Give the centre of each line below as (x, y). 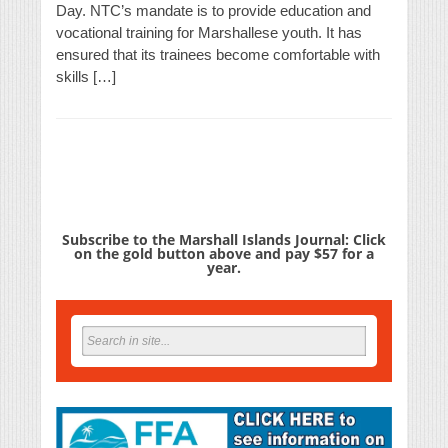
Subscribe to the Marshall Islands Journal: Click (224, 240)
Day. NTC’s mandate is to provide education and (213, 11)
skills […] (86, 77)
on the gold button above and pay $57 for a (224, 254)
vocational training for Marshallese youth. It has (209, 33)
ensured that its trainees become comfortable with (218, 55)
